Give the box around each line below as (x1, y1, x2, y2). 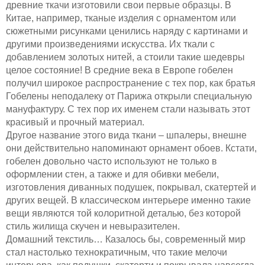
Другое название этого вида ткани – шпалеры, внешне (6, 130, 247, 140)
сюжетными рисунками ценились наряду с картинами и (6, 25, 248, 36)
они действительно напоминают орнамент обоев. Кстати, (6, 143, 257, 153)
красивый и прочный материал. (6, 117, 144, 127)
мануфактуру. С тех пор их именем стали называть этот (6, 104, 250, 114)
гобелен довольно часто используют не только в (6, 156, 217, 166)
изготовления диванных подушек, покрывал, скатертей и (6, 182, 256, 192)
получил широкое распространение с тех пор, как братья (6, 77, 256, 88)
